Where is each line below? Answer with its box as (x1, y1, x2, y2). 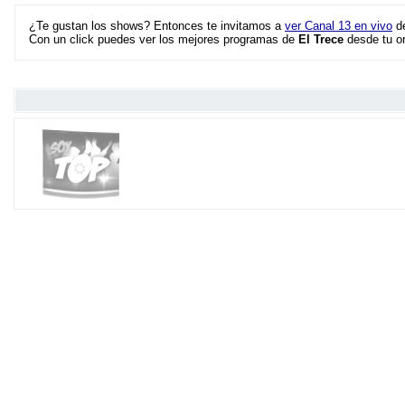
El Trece (298, 33, 344, 46)
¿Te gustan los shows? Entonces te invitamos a (29, 19, 285, 33)
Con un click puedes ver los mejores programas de (29, 33, 298, 46)
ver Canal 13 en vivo (285, 19, 392, 33)
